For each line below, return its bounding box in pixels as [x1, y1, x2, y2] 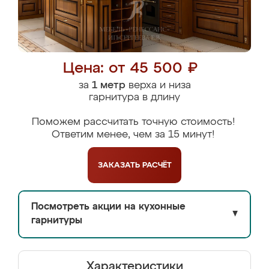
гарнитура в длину [89, 92, 180, 103]
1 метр [91, 80, 125, 91]
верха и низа [125, 80, 191, 91]
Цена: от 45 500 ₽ [62, 61, 198, 76]
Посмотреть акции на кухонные [31, 202, 186, 212]
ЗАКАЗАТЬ [97, 161, 142, 169]
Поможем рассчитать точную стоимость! [31, 117, 235, 127]
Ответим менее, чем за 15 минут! [52, 130, 214, 140]
